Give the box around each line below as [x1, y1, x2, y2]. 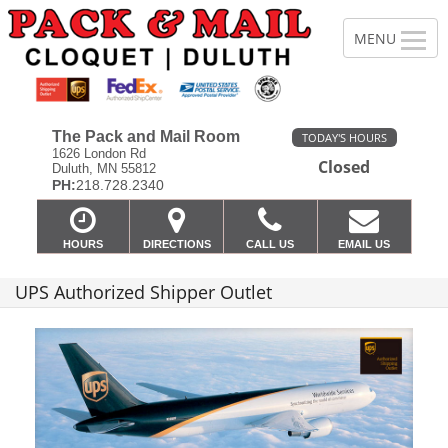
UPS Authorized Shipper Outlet [15, 279, 272, 304]
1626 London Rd [51, 145, 146, 161]
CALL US [246, 238, 295, 251]
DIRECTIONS [142, 238, 211, 251]
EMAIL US [338, 238, 391, 251]
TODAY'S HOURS [301, 129, 387, 145]
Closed [318, 155, 370, 178]
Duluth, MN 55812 [51, 160, 156, 176]
